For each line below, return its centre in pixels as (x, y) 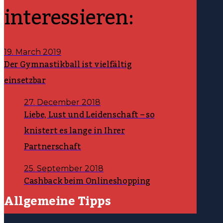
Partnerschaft (53, 147)
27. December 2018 (62, 103)
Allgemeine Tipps (57, 202)
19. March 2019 (33, 52)
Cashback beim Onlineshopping (87, 181)
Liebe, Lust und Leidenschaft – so (89, 115)
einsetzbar (25, 81)
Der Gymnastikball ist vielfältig (68, 65)
